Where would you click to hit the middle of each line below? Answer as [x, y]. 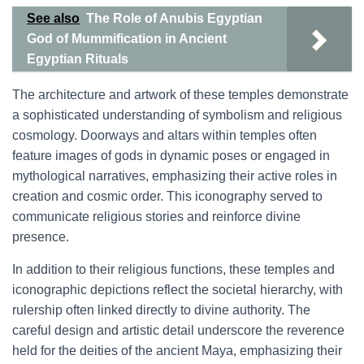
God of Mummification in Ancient [127, 39]
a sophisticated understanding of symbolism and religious [177, 115]
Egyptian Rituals [78, 59]
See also [53, 18]
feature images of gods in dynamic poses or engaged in [171, 156]
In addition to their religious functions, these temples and [173, 269]
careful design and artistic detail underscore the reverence [178, 330]
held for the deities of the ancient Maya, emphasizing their [177, 351]
